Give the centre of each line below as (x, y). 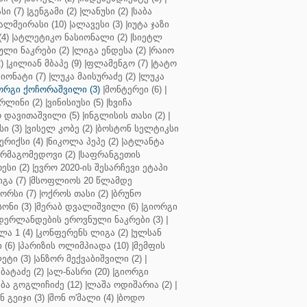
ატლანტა (144, 142)
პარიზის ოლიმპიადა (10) (74, 246)
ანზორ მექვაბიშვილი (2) (89, 259)
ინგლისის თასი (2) (125, 115)
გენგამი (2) (53, 11)
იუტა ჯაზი (148, 24)
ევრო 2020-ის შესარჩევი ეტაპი (101, 168)
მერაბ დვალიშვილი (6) (87, 207)
